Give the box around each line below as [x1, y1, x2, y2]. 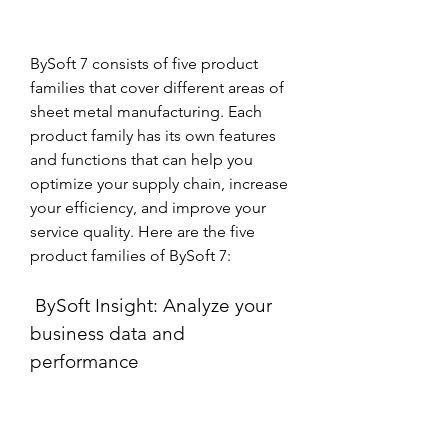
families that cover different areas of [30, 78, 284, 97]
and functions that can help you [30, 150, 253, 169]
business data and [30, 322, 185, 345]
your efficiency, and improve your [30, 198, 266, 217]
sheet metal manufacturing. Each [30, 102, 262, 121]
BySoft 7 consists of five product [30, 54, 258, 73]
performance [30, 350, 139, 373]
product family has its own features [30, 126, 276, 145]
